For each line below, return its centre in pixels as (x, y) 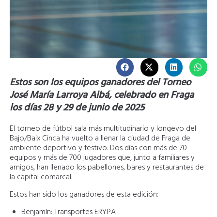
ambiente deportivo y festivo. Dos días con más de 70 (98, 148)
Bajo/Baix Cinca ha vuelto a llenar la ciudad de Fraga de (100, 138)
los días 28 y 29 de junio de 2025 (77, 108)
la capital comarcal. (41, 177)
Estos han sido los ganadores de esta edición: (84, 194)
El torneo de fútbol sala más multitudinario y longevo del (103, 129)
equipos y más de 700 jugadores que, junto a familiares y (102, 158)
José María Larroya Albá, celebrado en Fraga (102, 95)
